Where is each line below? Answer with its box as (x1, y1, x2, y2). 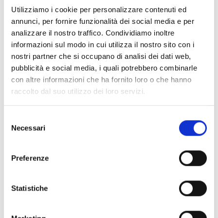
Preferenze (11, 153, 49, 162)
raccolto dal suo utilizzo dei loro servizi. (11, 87, 145, 96)
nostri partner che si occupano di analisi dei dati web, (11, 52, 191, 61)
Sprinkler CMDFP (127, 63, 186, 71)
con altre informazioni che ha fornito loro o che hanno (11, 75, 191, 84)
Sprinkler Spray (129, 181, 185, 189)
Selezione (3, 113, 35, 122)
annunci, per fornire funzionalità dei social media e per (11, 17, 194, 26)
